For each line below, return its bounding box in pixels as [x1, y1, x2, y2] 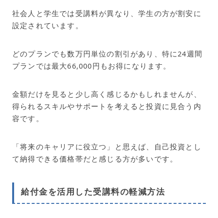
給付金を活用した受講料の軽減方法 [21, 187, 165, 197]
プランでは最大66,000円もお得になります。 [12, 61, 171, 71]
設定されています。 [12, 20, 83, 31]
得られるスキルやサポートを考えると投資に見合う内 [12, 101, 201, 111]
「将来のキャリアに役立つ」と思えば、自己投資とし [12, 142, 201, 152]
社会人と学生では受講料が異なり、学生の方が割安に [12, 8, 201, 18]
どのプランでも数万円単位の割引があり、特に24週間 [12, 49, 202, 59]
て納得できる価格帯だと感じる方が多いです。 [12, 154, 178, 164]
